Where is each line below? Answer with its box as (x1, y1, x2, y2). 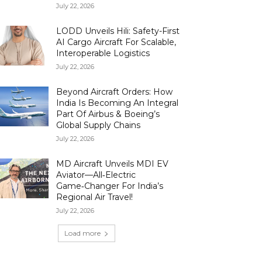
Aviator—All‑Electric (56, 169, 136, 180)
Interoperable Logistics (56, 47, 150, 58)
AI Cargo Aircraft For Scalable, (56, 36, 177, 47)
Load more (64, 228, 101, 237)
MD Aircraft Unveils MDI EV (56, 158, 169, 169)
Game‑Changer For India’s (56, 180, 164, 191)
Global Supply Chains (56, 119, 141, 130)
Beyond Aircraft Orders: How (56, 86, 173, 97)
